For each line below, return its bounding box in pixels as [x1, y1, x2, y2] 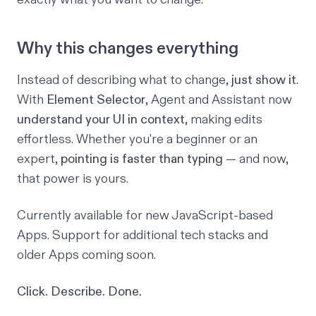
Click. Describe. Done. [17, 283, 142, 300]
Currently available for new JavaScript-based [17, 207, 273, 224]
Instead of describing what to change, [17, 71, 231, 88]
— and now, [223, 150, 288, 167]
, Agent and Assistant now [145, 91, 292, 108]
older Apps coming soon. [17, 246, 156, 263]
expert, [17, 150, 61, 167]
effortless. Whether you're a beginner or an [17, 130, 257, 147]
